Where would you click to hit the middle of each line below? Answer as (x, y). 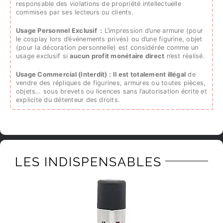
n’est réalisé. (185, 56)
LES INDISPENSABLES (88, 162)
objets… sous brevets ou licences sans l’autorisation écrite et (111, 92)
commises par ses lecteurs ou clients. (75, 12)
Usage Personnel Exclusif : (59, 31)
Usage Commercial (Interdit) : (63, 75)
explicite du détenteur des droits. (68, 100)
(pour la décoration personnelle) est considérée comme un (107, 48)
